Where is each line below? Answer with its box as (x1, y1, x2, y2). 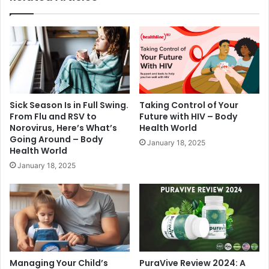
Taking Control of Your (139, 99, 238, 112)
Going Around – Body (10, 133, 103, 146)
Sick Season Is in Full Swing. (10, 99, 128, 112)
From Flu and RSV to (10, 110, 97, 123)
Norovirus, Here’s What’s (10, 122, 117, 134)
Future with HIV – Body (139, 110, 237, 123)
